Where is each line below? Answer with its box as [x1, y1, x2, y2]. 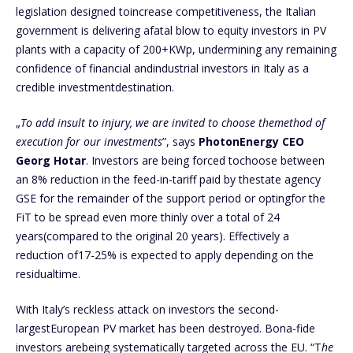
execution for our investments [16, 133, 162, 149]
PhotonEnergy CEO [199, 133, 304, 149]
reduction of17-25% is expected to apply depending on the [16, 247, 314, 262]
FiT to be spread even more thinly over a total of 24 [16, 209, 280, 225]
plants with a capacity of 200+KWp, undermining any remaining [16, 41, 336, 57]
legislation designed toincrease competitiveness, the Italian [16, 3, 316, 19]
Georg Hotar [16, 152, 86, 168]
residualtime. [16, 266, 84, 281]
